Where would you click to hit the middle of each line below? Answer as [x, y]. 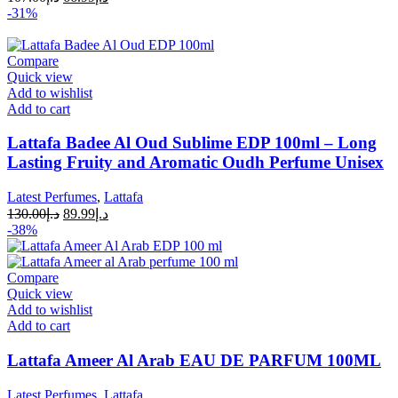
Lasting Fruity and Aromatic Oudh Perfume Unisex [195, 163]
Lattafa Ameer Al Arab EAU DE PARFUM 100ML [194, 360]
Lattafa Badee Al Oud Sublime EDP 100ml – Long [192, 143]
